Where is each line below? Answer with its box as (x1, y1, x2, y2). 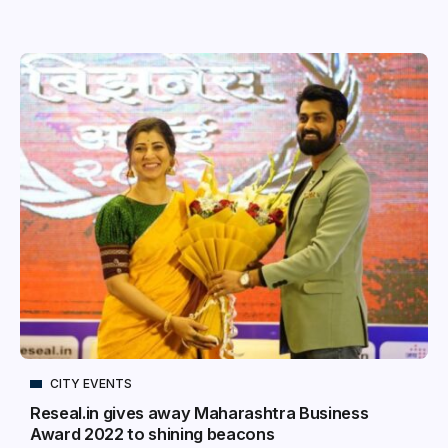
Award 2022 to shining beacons (30, 423, 275, 444)
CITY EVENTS (50, 375, 132, 391)
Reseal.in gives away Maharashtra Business (30, 402, 369, 423)
